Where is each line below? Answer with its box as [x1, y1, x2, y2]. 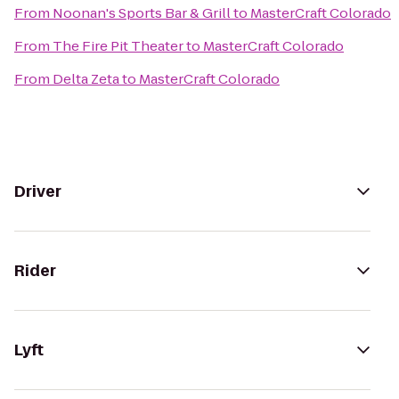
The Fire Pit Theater [53, 37, 183, 55]
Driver [14, 181, 61, 202]
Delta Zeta [53, 69, 119, 88]
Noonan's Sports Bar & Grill [53, 4, 231, 22]
